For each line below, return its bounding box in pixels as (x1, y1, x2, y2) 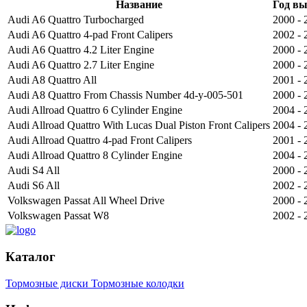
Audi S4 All (8, 164, 60, 177)
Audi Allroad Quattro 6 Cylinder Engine (8, 104, 182, 116)
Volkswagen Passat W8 (8, 210, 109, 222)
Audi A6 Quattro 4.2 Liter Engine (8, 44, 154, 56)
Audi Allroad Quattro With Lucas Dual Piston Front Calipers (8, 119, 270, 132)
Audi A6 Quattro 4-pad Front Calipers (8, 29, 173, 41)
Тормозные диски (5, 277, 91, 289)
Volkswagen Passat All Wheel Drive (8, 195, 164, 207)
